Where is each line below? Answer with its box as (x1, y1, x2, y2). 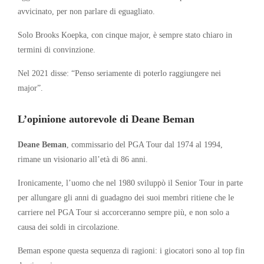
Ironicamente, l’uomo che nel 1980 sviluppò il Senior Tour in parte (18, 177, 243, 187)
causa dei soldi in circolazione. (18, 222, 120, 232)
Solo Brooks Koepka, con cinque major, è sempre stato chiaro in (18, 29, 232, 39)
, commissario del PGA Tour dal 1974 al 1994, (67, 139, 223, 149)
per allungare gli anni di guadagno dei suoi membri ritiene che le (18, 192, 234, 202)
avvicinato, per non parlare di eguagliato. (18, 6, 155, 16)
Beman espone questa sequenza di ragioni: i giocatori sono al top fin (18, 245, 245, 255)
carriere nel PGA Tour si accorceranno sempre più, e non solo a (18, 207, 229, 217)
